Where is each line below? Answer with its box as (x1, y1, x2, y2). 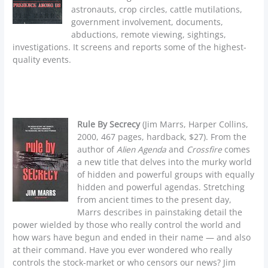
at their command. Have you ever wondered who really (13, 243, 233, 255)
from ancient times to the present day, (77, 193, 232, 205)
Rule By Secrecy (77, 118, 143, 130)
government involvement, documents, (71, 16, 224, 28)
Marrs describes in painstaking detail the (77, 206, 243, 218)
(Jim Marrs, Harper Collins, (142, 118, 249, 130)
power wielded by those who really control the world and (13, 218, 242, 230)
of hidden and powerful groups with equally (77, 168, 255, 180)
